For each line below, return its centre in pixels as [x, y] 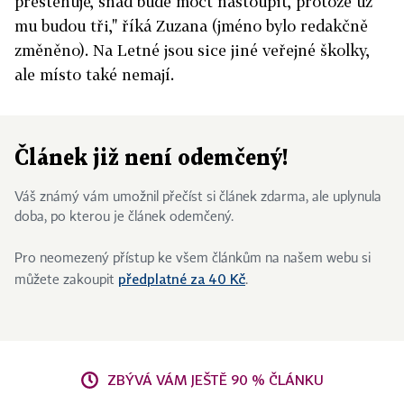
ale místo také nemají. [94, 74]
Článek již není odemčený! [151, 159]
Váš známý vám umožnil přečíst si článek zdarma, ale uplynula [198, 197]
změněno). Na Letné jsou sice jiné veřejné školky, [192, 50]
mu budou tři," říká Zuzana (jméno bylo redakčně [191, 26]
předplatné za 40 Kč [182, 279]
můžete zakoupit [66, 280]
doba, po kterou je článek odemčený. [124, 217]
